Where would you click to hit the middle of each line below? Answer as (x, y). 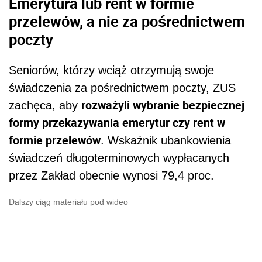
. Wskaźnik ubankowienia (166, 140)
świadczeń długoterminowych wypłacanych (119, 158)
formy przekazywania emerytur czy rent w (117, 122)
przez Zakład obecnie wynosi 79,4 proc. (111, 175)
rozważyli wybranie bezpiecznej (163, 105)
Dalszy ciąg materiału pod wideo (68, 201)
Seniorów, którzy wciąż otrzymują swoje (111, 70)
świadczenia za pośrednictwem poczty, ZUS (122, 87)
